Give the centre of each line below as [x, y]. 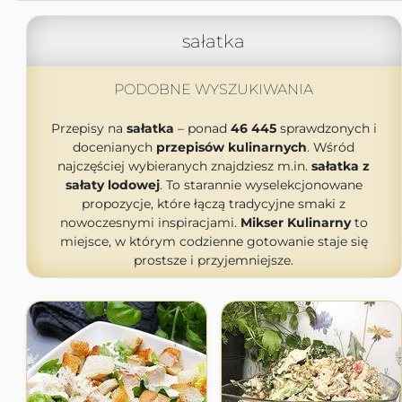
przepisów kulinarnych [232, 147]
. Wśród [331, 147]
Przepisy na [88, 128]
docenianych [114, 147]
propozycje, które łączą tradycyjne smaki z [214, 204]
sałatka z [341, 166]
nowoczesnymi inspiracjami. [150, 223]
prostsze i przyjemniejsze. [214, 260]
